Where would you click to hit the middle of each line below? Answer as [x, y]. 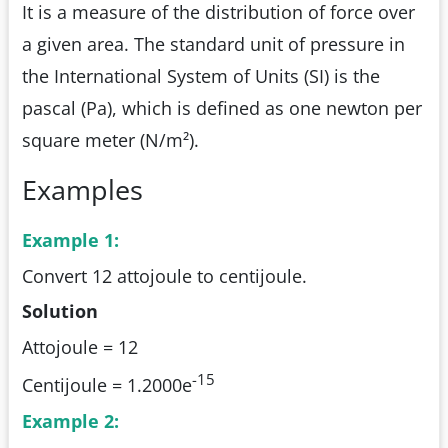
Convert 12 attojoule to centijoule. [164, 275]
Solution [60, 311]
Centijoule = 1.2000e [107, 385]
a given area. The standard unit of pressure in [213, 43]
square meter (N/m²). [110, 139]
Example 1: [70, 240]
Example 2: [70, 420]
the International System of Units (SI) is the [201, 75]
